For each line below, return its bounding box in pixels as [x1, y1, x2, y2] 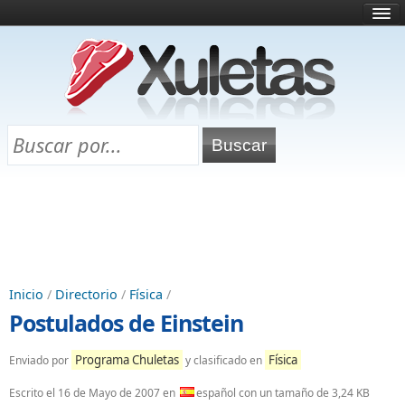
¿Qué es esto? [18, 63, 87, 79]
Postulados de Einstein [9, 307, 243, 338]
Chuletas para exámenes [18, 139, 144, 155]
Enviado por [9, 353, 71, 368]
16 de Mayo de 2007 [58, 385, 160, 400]
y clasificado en [183, 353, 265, 368]
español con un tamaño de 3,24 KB [196, 385, 370, 400]
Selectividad [18, 114, 79, 129]
